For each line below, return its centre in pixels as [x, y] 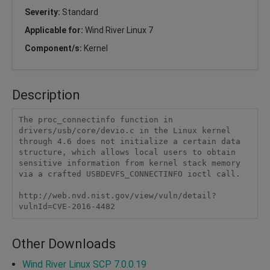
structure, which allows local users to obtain [127, 152]
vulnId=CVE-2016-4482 [69, 207]
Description [46, 95]
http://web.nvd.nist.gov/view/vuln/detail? [117, 196]
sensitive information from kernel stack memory [129, 163]
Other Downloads [64, 243]
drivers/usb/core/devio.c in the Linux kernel [124, 131]
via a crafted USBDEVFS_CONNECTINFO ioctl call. [129, 174]
